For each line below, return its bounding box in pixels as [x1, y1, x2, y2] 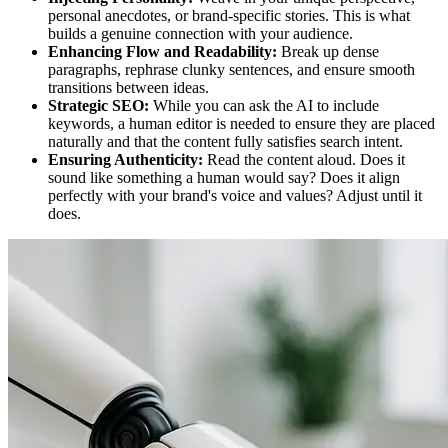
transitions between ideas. [48, 79, 209, 97]
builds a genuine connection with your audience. [48, 25, 353, 43]
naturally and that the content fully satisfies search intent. [48, 133, 403, 151]
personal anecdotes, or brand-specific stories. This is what [48, 7, 410, 25]
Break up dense [277, 43, 379, 61]
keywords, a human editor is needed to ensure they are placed [48, 115, 435, 133]
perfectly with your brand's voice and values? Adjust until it [48, 187, 422, 205]
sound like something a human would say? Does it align [48, 169, 400, 187]
